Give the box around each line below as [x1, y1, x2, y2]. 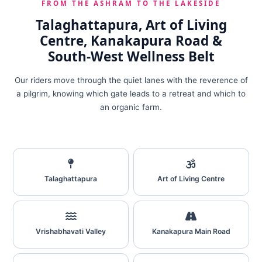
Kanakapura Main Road [151, 227, 230, 236]
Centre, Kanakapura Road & [40, 32, 222, 50]
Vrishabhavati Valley [36, 227, 106, 236]
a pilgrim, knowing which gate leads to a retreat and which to [16, 89, 246, 98]
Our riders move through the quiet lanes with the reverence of [14, 75, 248, 85]
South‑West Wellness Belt [47, 47, 215, 65]
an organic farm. [100, 102, 162, 112]
